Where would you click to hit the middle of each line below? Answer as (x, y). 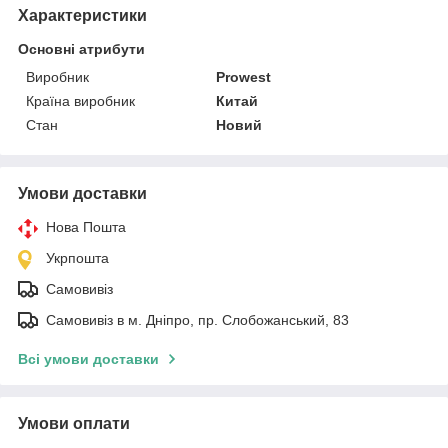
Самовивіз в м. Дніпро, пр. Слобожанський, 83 (197, 319)
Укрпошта (77, 257)
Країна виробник (80, 100)
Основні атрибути (81, 48)
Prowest (244, 76)
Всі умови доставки (88, 358)
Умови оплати (74, 423)
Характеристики (82, 15)
